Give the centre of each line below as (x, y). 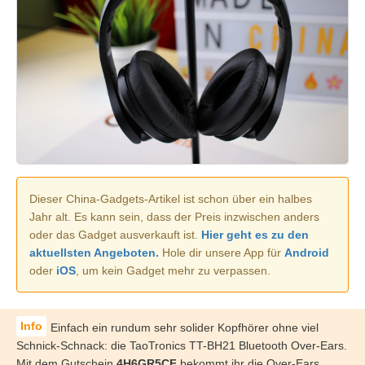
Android (307, 252)
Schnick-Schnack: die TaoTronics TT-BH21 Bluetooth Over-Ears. (182, 345)
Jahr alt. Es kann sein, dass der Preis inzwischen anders (174, 216)
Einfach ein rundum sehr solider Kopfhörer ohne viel (185, 327)
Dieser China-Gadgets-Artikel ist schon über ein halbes (171, 198)
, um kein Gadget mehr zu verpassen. (173, 270)
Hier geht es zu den (255, 234)
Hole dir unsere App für (222, 252)
